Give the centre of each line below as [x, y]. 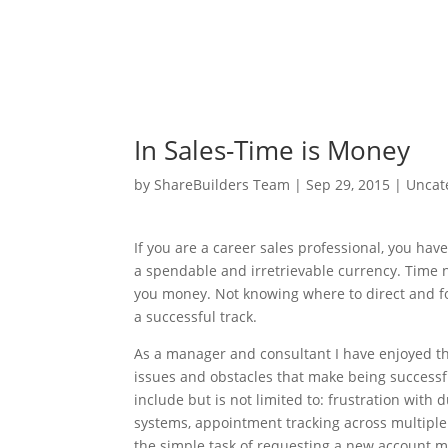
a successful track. [196, 317]
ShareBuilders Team [222, 185]
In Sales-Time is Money [272, 150]
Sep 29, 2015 [348, 185]
